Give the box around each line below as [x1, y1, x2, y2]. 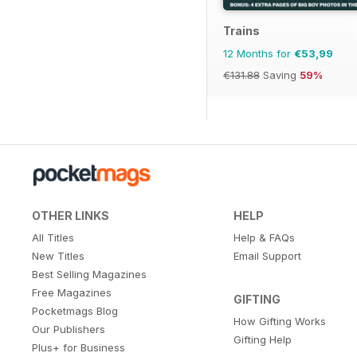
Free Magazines [32, 285, 112, 299]
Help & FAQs [233, 230, 295, 244]
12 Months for [223, 46, 294, 60]
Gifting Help [233, 332, 292, 346]
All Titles [32, 230, 74, 244]
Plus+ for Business [32, 340, 125, 354]
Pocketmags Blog [32, 304, 118, 317]
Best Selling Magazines [32, 267, 147, 280]
